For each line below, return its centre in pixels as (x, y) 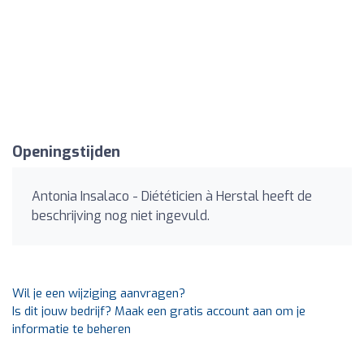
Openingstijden (66, 152)
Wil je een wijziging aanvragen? (99, 293)
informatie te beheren (71, 329)
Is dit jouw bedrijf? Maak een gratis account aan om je (159, 311)
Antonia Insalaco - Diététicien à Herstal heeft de (172, 196)
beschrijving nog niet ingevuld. (121, 216)
